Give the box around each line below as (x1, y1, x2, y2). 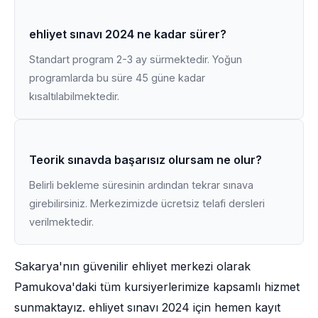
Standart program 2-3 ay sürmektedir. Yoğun (29, 53, 242, 65)
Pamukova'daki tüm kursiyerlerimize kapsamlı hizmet (14, 280, 300, 294)
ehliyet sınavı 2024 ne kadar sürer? (29, 27, 226, 41)
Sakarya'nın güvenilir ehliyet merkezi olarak (14, 259, 251, 273)
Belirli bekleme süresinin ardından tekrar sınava (29, 179, 253, 191)
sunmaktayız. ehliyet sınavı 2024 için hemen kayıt (14, 300, 280, 314)
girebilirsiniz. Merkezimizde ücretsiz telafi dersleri (29, 197, 265, 209)
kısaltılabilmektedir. (29, 90, 119, 102)
